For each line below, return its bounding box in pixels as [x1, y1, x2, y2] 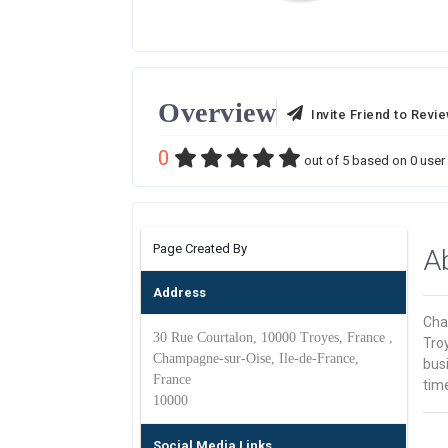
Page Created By [153, 241, 247, 256]
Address [153, 285, 206, 300]
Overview [158, 97, 276, 128]
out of [301, 153, 342, 168]
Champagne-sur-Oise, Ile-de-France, [153, 351, 359, 366]
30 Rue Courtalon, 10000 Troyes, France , [153, 330, 393, 345]
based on [349, 153, 410, 168]
